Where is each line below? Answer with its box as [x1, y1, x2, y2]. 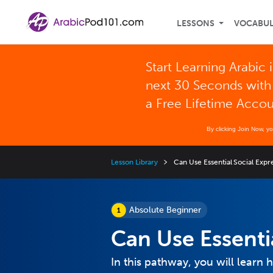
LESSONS [177, 18, 214, 29]
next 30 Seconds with [146, 77, 272, 93]
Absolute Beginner [129, 205, 201, 215]
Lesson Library [111, 158, 158, 166]
